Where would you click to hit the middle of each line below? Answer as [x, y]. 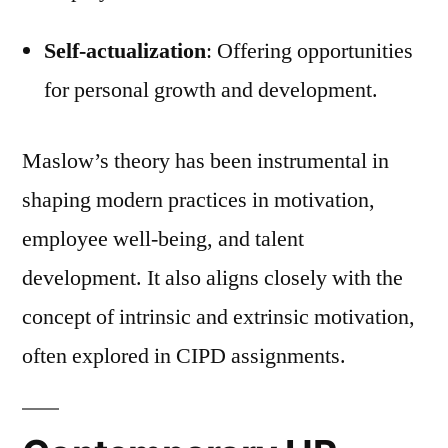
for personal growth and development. [211, 89]
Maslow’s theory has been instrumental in [205, 160]
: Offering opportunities [309, 50]
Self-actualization [125, 50]
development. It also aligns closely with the [212, 277]
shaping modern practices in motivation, [198, 199]
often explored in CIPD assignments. [184, 355]
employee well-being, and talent [163, 238]
